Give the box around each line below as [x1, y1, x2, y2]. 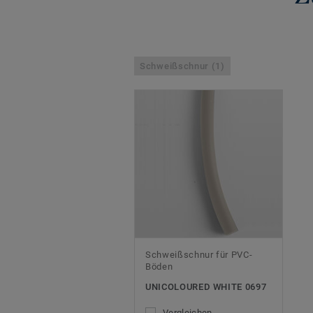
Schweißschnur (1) [140, 61, 225, 72]
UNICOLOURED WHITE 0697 [145, 282, 267, 293]
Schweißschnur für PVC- [145, 249, 253, 261]
